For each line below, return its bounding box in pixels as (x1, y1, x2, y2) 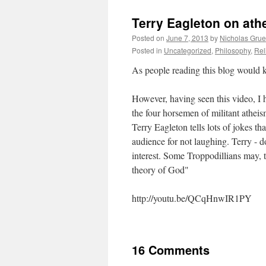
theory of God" (132, 163, 189, 176)
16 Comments (132, 241, 210, 258)
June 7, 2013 (166, 33, 208, 43)
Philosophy (215, 45, 251, 55)
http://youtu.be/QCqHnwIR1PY (132, 192, 252, 204)
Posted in (132, 45, 162, 55)
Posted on (132, 33, 164, 43)
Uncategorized (164, 45, 211, 55)
